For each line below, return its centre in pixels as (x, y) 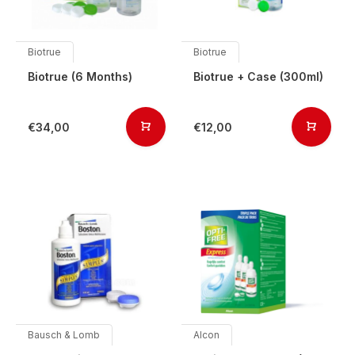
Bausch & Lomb (64, 335)
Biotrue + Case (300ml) (258, 76)
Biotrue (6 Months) (80, 76)
